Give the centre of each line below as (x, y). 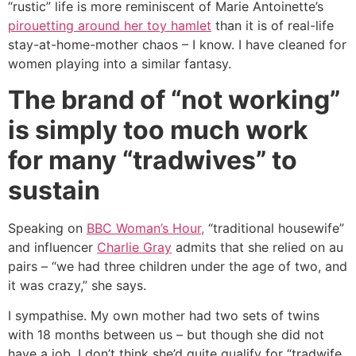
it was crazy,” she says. (79, 285)
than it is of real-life (273, 26)
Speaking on (47, 228)
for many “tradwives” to (153, 160)
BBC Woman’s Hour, (145, 228)
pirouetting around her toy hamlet (110, 26)
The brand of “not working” (174, 99)
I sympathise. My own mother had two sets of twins (164, 316)
